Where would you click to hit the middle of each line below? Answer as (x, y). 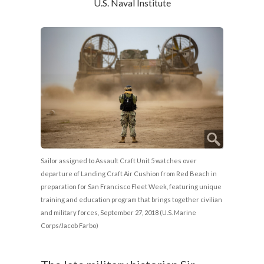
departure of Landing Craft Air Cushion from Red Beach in (129, 173)
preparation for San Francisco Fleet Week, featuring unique (131, 186)
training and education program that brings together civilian (132, 199)
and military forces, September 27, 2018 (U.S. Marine (119, 212)
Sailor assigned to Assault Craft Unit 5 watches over (119, 160)
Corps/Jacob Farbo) (70, 225)
